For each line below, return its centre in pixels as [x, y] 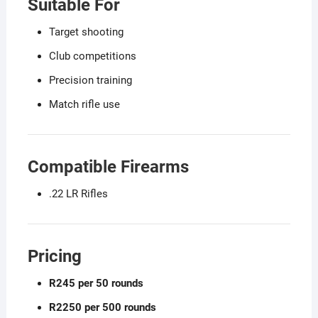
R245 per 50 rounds [96, 283]
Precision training [90, 80]
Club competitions [92, 56]
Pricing [54, 256]
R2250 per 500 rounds [102, 307]
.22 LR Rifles [78, 193]
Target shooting [86, 32]
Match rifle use [84, 104]
